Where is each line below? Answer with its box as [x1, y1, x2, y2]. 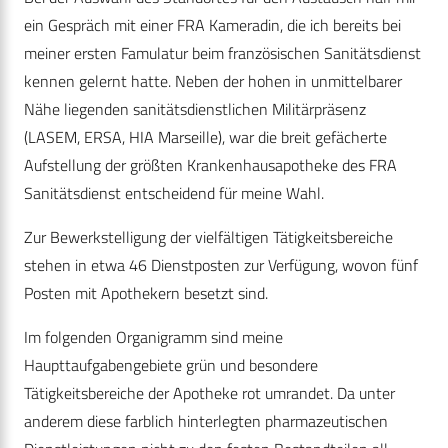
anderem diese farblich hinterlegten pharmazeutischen [24, 409, 388, 434]
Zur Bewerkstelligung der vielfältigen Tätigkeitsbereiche [24, 225, 393, 250]
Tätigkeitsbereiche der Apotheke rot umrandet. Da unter [24, 381, 395, 406]
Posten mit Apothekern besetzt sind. [24, 281, 268, 306]
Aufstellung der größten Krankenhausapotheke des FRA [24, 153, 397, 178]
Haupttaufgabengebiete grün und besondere [24, 353, 318, 378]
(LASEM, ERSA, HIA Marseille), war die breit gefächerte [24, 125, 387, 150]
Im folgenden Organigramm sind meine [24, 325, 283, 350]
